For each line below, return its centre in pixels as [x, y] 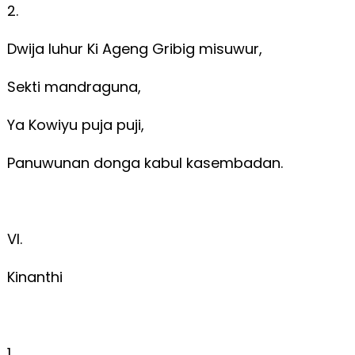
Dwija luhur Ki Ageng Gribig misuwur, [136, 48]
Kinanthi [34, 277]
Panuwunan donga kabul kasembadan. [147, 162]
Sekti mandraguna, [76, 86]
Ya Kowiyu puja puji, [77, 124]
